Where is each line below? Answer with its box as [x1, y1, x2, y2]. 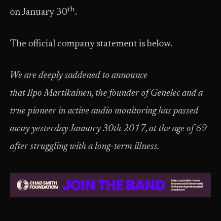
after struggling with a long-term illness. [10, 142, 159, 152]
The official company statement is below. [10, 39, 172, 49]
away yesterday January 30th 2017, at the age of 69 [10, 124, 207, 134]
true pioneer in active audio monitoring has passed [10, 107, 198, 116]
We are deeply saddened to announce [10, 71, 147, 81]
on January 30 [10, 8, 67, 18]
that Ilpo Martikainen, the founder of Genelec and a [10, 89, 203, 99]
